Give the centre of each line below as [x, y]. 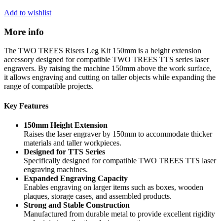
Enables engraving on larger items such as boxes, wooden [113, 187]
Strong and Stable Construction [77, 205]
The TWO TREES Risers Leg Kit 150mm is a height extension [103, 51]
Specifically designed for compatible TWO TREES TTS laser [120, 160]
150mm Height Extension [66, 125]
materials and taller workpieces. [73, 143]
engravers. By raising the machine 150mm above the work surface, [108, 69]
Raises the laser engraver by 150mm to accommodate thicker [118, 134]
